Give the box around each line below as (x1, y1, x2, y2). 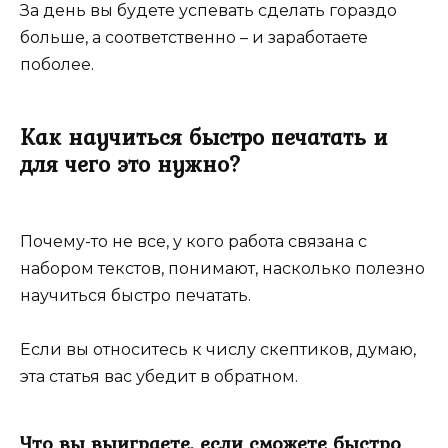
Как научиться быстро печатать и (20, 119, 388, 154)
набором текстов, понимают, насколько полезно (20, 258, 425, 278)
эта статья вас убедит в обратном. (20, 366, 298, 386)
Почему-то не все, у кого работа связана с (20, 231, 367, 251)
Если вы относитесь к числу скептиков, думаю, (20, 339, 416, 359)
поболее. (20, 54, 94, 74)
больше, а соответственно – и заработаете (20, 27, 368, 47)
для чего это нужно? (20, 146, 241, 181)
